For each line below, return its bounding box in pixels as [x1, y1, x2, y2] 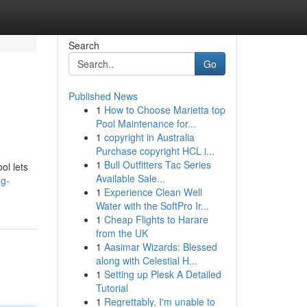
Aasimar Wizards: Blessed [103, 240, 217, 254]
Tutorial [95, 281, 128, 295]
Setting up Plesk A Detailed [103, 267, 221, 281]
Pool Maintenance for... [95, 116, 196, 130]
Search [68, 38, 99, 52]
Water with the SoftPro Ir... [95, 199, 209, 212]
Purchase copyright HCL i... [95, 144, 214, 158]
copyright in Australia [103, 130, 195, 144]
